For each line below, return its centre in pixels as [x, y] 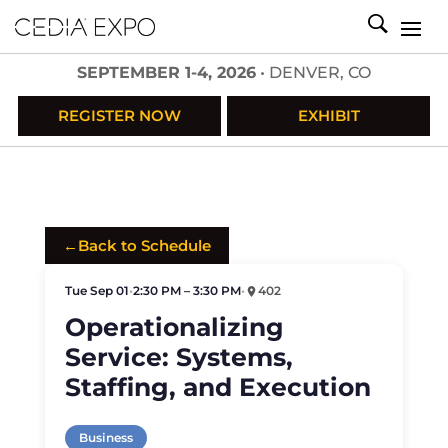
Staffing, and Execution [217, 387]
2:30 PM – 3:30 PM [186, 290]
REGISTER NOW [119, 115]
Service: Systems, [178, 357]
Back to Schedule [144, 245]
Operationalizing [174, 327]
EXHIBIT [328, 115]
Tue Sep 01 [96, 290]
